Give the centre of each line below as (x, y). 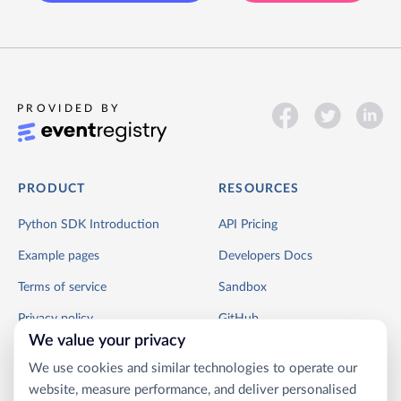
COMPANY (254, 387)
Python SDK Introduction (89, 225)
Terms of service (62, 288)
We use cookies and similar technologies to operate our (193, 368)
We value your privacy (107, 341)
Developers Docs (265, 256)
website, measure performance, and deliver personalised (192, 390)
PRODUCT (52, 189)
